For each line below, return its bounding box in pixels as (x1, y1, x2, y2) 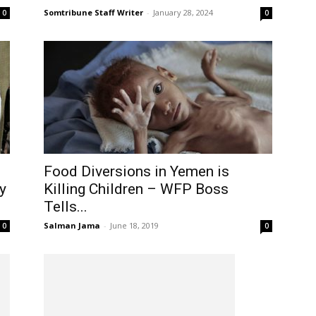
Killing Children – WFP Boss (44, 181, 229, 197)
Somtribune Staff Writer (44, 7, 143, 18)
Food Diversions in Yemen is (44, 163, 229, 180)
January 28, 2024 (153, 7, 213, 18)
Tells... (44, 198, 87, 215)
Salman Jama (44, 220, 100, 231)
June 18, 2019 (110, 220, 159, 231)
